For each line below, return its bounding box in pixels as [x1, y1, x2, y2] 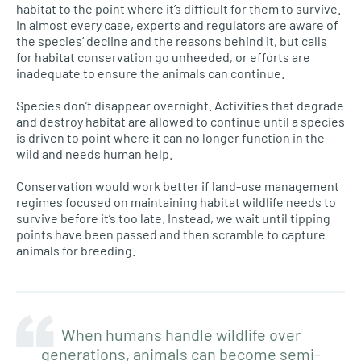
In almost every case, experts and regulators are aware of [16, 16, 338, 32]
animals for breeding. [16, 242, 135, 258]
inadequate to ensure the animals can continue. [16, 64, 284, 81]
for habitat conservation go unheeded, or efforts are [16, 48, 310, 64]
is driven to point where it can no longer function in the [16, 129, 325, 145]
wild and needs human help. [16, 145, 172, 161]
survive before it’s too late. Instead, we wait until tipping [16, 210, 330, 226]
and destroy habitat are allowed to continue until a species [16, 113, 345, 129]
